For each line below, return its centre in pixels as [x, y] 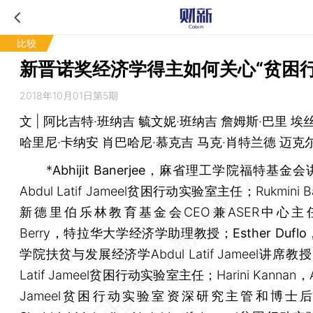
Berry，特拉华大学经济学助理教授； [126, 233]
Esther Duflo [270, 233]
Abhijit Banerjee [99, 170]
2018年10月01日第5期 [69, 95]
